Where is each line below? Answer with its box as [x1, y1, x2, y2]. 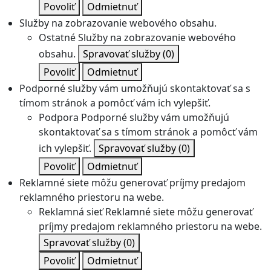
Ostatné [39, 31, 76, 45]
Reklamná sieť [39, 205, 103, 219]
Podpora [39, 111, 79, 125]
